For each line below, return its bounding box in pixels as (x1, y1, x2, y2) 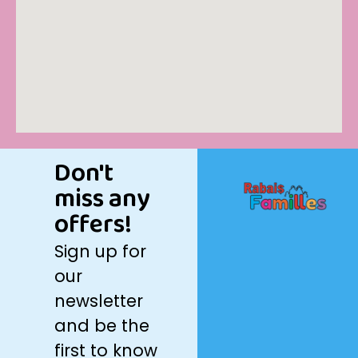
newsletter (54, 288, 144, 312)
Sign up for (54, 239, 147, 263)
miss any (54, 178, 151, 220)
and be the (54, 313, 150, 337)
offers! (54, 204, 133, 245)
